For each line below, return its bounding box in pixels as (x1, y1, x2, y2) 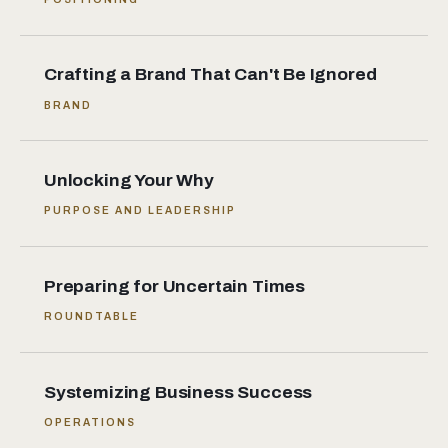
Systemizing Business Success (44, 382, 313, 402)
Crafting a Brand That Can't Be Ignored (44, 65, 377, 85)
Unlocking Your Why (44, 171, 214, 191)
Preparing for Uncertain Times (44, 277, 305, 296)
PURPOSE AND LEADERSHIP (44, 204, 237, 217)
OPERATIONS (44, 415, 137, 428)
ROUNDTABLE (44, 310, 140, 323)
